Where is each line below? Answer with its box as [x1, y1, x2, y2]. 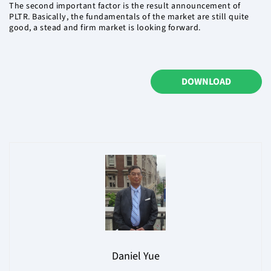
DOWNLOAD [181, 75, 231, 89]
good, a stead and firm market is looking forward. [9, 22, 201, 34]
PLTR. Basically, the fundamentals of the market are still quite [9, 11, 249, 24]
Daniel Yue [111, 249, 160, 264]
